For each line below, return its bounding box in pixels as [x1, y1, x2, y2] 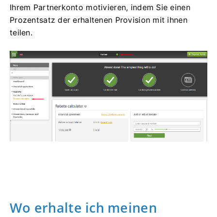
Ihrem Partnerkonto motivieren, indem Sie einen [10, 2, 190, 13]
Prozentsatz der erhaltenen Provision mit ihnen [10, 15, 187, 25]
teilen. [10, 28, 32, 38]
